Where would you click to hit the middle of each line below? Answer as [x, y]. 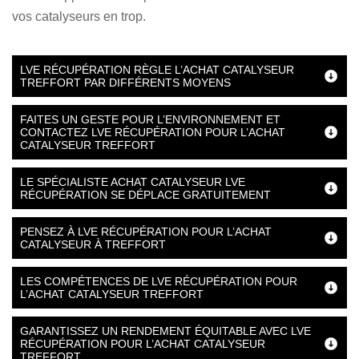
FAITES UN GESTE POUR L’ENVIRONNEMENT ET [150, 119]
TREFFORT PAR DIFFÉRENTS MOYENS [125, 83]
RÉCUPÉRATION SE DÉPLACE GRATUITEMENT [145, 195]
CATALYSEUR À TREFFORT [93, 244]
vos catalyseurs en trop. [79, 16]
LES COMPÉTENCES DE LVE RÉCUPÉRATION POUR [159, 281]
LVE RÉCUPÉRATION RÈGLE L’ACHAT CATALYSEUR [157, 70]
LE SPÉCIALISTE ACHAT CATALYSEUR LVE [133, 182]
